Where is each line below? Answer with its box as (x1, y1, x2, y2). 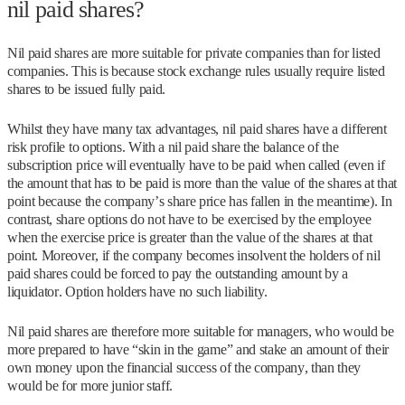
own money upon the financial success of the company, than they (7, 360, 362, 375)
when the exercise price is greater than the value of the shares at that (7, 230, 372, 245)
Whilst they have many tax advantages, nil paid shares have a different (7, 121, 387, 137)
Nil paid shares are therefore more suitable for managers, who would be (7, 324, 394, 339)
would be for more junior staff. (7, 378, 174, 393)
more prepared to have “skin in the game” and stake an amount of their (7, 342, 389, 357)
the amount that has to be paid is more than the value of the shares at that (7, 175, 397, 191)
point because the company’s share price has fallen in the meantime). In (7, 193, 392, 209)
